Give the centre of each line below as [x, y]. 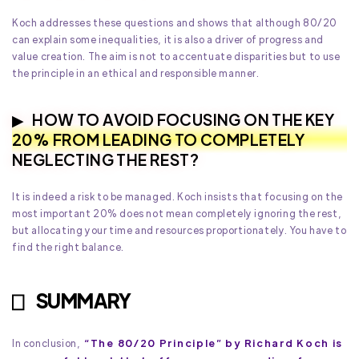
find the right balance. [68, 247]
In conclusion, [48, 343]
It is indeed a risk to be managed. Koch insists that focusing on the [177, 197]
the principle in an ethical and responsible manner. [136, 73]
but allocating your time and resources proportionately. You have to [179, 230]
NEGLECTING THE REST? [105, 159]
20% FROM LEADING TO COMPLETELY [158, 139]
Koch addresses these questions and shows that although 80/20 [175, 23]
